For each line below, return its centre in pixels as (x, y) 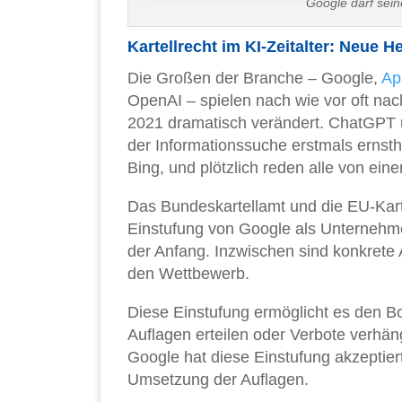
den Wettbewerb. (188, 274)
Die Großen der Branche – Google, (254, 79)
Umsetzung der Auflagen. (218, 380)
